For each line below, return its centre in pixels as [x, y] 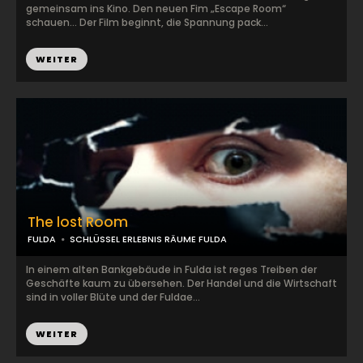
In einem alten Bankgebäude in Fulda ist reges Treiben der [171, 269]
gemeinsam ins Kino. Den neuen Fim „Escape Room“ [156, 9]
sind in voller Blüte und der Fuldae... [113, 297]
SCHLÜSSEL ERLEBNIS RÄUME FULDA [148, 239]
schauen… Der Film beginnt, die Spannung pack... [147, 22]
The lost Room [78, 222]
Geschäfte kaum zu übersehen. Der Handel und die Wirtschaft [181, 283]
